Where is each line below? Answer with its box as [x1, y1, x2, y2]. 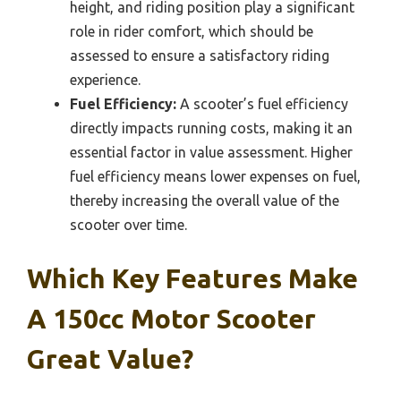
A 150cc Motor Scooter [27, 303, 316, 334]
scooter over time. [70, 216, 187, 233]
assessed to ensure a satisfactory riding [70, 47, 329, 64]
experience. [70, 71, 141, 88]
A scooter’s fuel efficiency [176, 95, 348, 112]
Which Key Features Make [27, 262, 358, 294]
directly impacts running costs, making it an [70, 119, 353, 136]
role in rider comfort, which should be [70, 22, 313, 39]
